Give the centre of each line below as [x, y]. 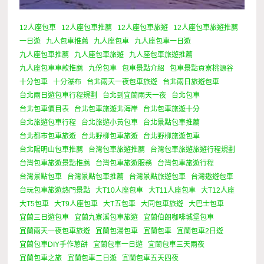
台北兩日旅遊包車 [191, 82]
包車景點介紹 [143, 69]
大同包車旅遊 [162, 204]
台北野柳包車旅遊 [110, 136]
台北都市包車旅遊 [48, 136]
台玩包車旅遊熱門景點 [55, 191]
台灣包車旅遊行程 [186, 164]
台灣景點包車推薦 [96, 177]
